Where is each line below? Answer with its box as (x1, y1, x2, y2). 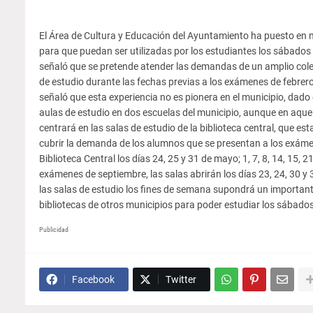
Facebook (71, 274, 115, 285)
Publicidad (38, 226, 68, 233)
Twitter (165, 274, 196, 285)
